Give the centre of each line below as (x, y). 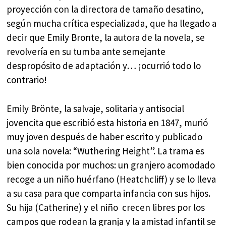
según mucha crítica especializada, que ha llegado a (112, 23)
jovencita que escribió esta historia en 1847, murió (107, 122)
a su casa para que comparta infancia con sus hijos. (110, 193)
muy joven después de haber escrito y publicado (105, 136)
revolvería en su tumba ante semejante (86, 52)
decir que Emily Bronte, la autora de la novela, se (106, 38)
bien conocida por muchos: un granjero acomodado (111, 165)
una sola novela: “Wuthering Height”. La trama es (106, 151)
